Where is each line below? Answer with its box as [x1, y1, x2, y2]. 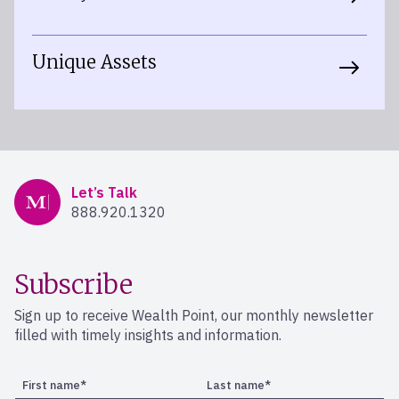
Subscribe [14, 268, 133, 301]
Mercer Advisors [13, 179, 118, 197]
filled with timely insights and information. [14, 326, 281, 344]
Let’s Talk [71, 183, 137, 201]
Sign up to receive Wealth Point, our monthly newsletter [14, 306, 373, 324]
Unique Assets [32, 51, 161, 73]
